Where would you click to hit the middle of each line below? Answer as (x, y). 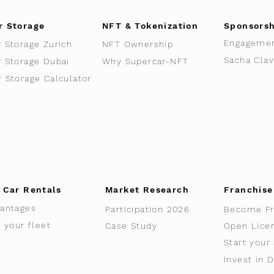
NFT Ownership (138, 44)
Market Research (147, 190)
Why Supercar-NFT (146, 61)
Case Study (131, 226)
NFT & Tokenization (150, 26)
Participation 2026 (148, 209)
